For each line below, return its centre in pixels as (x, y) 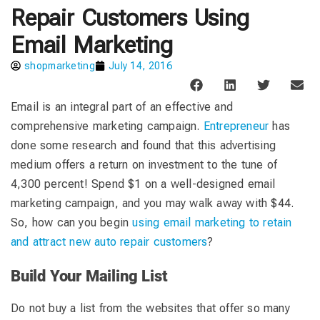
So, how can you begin (72, 222)
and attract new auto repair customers (109, 241)
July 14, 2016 (140, 66)
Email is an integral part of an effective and (122, 106)
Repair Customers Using (130, 18)
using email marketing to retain (212, 222)
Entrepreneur (236, 126)
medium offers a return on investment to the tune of (144, 164)
